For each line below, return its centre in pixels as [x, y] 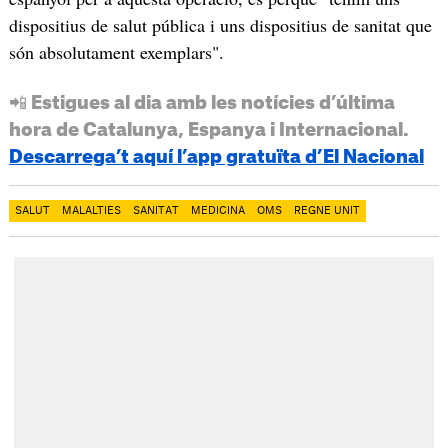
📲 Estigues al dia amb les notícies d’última [201, 103]
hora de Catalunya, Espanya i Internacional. [208, 130]
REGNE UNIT [326, 211]
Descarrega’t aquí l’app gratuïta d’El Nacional [216, 157]
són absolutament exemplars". [116, 52]
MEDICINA [217, 211]
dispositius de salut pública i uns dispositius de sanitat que [220, 25]
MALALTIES [91, 211]
